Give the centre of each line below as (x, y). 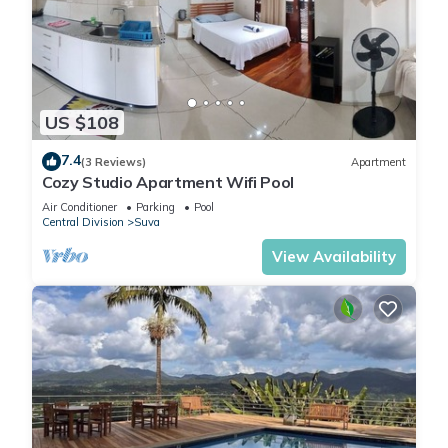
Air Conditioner (79, 207)
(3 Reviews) (113, 161)
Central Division (83, 222)
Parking (155, 207)
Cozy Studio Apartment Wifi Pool (168, 182)
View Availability (334, 257)
